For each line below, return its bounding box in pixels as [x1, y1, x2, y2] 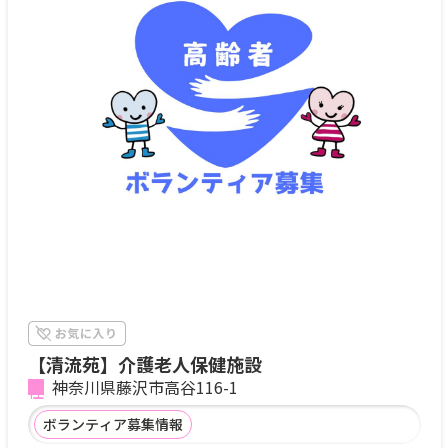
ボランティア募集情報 [42, 413, 183, 434]
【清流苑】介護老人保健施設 [27, 350, 262, 377]
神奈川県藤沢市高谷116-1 [51, 374, 238, 399]
